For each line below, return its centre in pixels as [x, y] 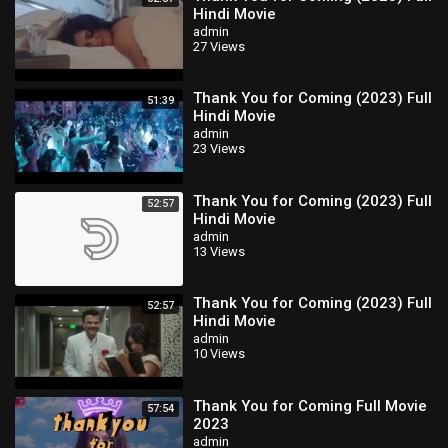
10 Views [219, 353]
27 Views [219, 46]
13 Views [219, 251]
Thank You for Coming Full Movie [310, 405]
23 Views [219, 148]
